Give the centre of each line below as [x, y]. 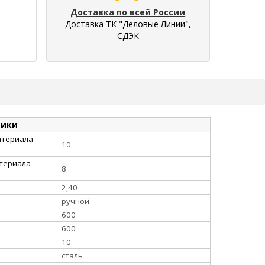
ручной [75, 201]
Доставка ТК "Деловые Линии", [128, 24]
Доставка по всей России [128, 12]
